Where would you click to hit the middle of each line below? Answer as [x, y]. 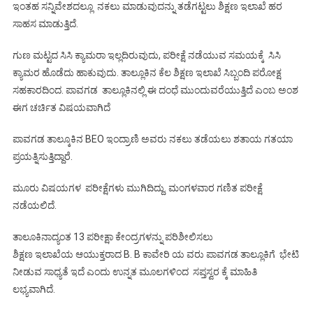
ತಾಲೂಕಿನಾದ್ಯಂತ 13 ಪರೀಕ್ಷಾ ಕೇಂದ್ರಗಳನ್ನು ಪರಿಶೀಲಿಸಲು [112, 236]
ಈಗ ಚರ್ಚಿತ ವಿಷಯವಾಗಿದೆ [61, 107]
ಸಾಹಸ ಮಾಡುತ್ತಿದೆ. [45, 23]
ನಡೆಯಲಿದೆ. [34, 205]
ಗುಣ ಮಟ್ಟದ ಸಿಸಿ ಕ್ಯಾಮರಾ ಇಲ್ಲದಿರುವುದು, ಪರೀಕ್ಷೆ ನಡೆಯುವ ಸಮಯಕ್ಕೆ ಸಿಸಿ [146, 55]
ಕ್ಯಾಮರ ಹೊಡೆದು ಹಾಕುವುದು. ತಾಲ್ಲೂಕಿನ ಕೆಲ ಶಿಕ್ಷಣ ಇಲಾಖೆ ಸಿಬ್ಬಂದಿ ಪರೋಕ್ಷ [147, 72]
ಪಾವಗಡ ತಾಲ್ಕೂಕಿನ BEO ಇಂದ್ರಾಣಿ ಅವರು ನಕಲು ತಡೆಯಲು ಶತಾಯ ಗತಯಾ [152, 139]
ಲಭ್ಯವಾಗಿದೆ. [34, 289]
